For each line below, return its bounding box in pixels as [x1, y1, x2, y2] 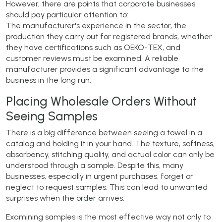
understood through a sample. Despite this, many [6, 160, 183, 170]
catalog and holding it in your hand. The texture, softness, [6, 138, 215, 148]
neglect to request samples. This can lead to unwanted [6, 182, 208, 192]
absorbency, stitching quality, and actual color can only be [6, 149, 215, 159]
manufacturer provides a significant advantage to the [6, 64, 204, 74]
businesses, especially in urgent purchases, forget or [6, 171, 193, 181]
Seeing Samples [6, 108, 98, 123]
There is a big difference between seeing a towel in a [6, 127, 202, 137]
